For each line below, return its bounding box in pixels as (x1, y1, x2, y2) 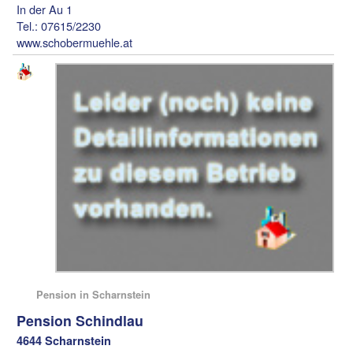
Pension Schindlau (17, 310, 144, 331)
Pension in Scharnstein (36, 287, 151, 303)
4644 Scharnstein (17, 333, 112, 349)
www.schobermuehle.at (17, 33, 133, 50)
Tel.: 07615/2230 (17, 17, 102, 34)
